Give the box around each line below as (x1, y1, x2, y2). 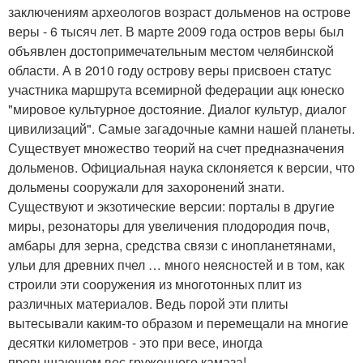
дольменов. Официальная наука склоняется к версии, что (8, 157, 355, 177)
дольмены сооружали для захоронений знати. (8, 177, 284, 196)
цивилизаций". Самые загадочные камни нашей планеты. (8, 118, 355, 138)
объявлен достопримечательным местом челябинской (8, 41, 334, 60)
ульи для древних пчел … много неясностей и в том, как (8, 254, 344, 274)
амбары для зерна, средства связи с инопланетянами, (8, 235, 335, 254)
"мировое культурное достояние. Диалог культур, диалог (8, 99, 347, 118)
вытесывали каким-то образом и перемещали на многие (8, 313, 348, 332)
